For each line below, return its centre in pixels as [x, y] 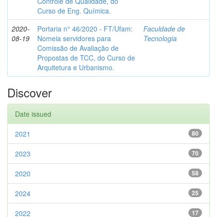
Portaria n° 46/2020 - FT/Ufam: [85, 29]
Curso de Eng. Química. [74, 11]
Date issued [33, 114]
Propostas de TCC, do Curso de [86, 58]
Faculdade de [164, 29]
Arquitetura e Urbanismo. [76, 67]
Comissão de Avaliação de [78, 48]
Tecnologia [160, 38]
